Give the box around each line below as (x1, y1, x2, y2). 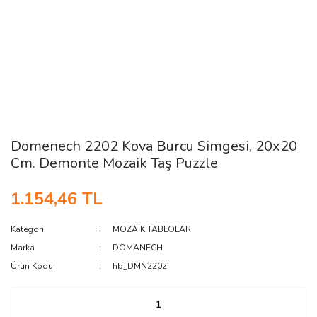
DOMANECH (113, 242, 163, 253)
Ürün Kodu (11, 260, 53, 272)
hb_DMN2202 (113, 260, 168, 272)
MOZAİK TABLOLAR (113, 224, 192, 235)
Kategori (11, 224, 44, 235)
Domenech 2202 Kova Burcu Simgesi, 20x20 (11, 137, 297, 156)
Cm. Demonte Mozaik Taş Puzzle (11, 154, 218, 173)
